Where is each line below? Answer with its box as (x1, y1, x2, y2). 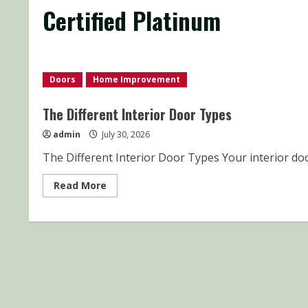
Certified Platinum (43, 3, 221, 38)
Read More (54, 179, 107, 192)
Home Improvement (93, 74, 180, 85)
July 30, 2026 (100, 129, 150, 140)
